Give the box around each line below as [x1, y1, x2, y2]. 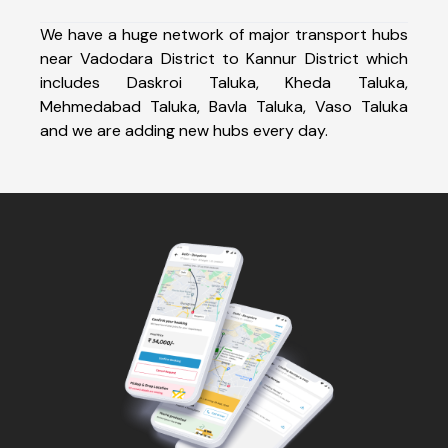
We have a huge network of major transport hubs [40, 23, 408, 45]
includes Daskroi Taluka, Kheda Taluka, [40, 71, 408, 93]
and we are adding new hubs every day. [40, 119, 328, 141]
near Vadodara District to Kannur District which [40, 47, 408, 69]
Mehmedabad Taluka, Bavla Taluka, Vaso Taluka [40, 95, 408, 117]
